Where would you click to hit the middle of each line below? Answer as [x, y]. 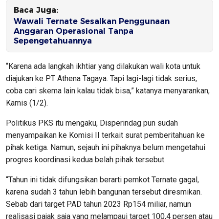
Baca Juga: [36, 10]
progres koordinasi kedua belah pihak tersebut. [86, 159]
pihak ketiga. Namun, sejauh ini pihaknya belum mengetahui [106, 147]
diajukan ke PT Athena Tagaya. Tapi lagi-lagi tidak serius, [101, 78]
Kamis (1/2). [27, 103]
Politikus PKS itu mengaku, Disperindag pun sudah [92, 123]
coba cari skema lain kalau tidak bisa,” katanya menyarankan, [108, 90]
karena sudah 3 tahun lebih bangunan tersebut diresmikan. [104, 192]
